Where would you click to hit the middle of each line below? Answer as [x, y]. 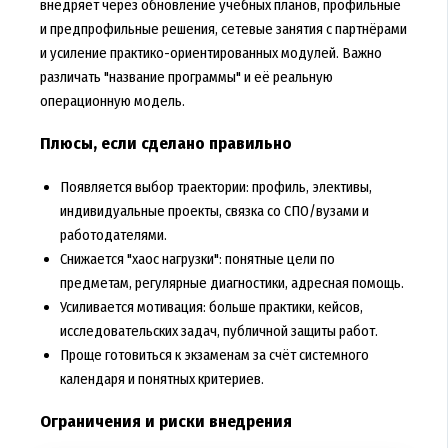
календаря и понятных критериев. [161, 379]
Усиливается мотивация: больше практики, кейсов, [211, 307]
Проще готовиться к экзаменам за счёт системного [214, 355]
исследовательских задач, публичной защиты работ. [218, 331]
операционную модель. [112, 101]
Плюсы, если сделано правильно [165, 144]
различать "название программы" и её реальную [186, 77]
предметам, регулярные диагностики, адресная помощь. [231, 283]
